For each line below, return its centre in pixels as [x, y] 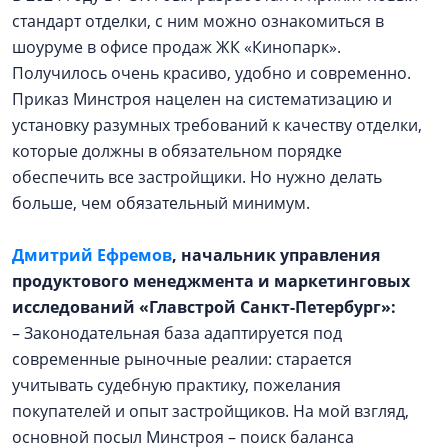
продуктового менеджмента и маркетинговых [211, 281]
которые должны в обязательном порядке [177, 151]
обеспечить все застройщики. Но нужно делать [197, 177]
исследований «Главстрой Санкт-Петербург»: [206, 307]
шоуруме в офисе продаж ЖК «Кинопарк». [176, 47]
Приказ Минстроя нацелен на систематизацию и [202, 99]
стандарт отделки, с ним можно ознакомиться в [198, 21]
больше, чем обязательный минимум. [165, 203]
